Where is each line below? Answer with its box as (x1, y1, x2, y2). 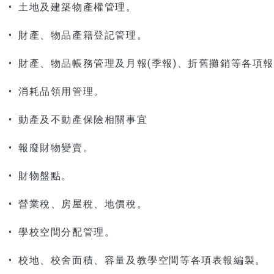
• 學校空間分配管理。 (8, 226, 116, 236)
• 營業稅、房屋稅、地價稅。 (8, 198, 148, 208)
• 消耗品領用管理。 (8, 85, 105, 95)
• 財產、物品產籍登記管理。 (8, 29, 148, 39)
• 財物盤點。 (8, 169, 72, 180)
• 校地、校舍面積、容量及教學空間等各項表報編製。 (8, 254, 266, 264)
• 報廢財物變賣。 (8, 141, 94, 152)
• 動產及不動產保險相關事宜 (8, 113, 148, 124)
